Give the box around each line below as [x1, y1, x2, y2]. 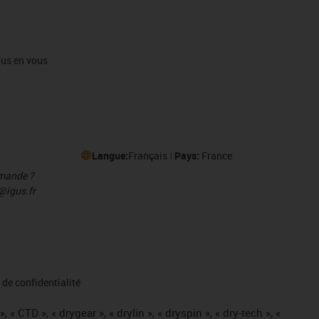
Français [127, 148, 167, 162]
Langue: [91, 148, 128, 162]
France [201, 148, 232, 162]
